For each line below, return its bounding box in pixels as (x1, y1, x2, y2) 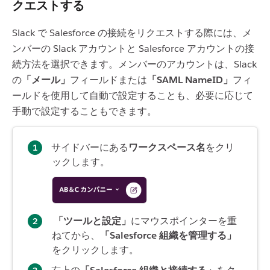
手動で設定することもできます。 (12, 105, 159, 118)
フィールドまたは (70, 74, 147, 87)
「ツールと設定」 (54, 214, 131, 227)
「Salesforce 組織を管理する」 (100, 228, 236, 242)
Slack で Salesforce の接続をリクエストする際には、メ (12, 27, 252, 40)
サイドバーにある (51, 141, 128, 154)
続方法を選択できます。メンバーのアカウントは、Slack (12, 58, 257, 71)
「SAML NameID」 (147, 74, 233, 87)
